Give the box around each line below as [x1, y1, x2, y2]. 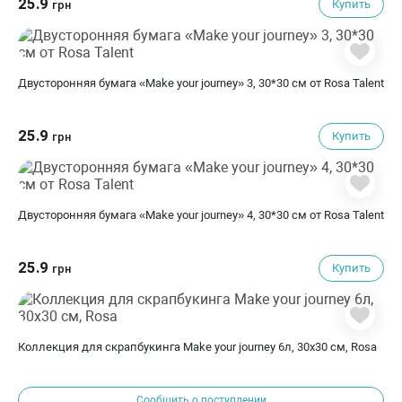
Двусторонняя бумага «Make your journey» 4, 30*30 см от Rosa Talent [18, 208, 384, 222]
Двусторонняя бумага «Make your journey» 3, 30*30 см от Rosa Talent [18, 76, 384, 90]
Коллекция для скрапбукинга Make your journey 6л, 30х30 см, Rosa [18, 340, 377, 354]
